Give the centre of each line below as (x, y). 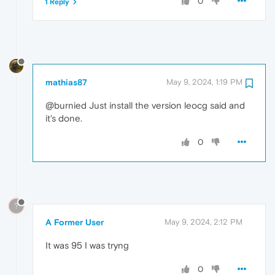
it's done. (64, 118)
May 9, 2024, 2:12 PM (203, 222)
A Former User (75, 223)
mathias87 (66, 82)
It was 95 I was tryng (87, 246)
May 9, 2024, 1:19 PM (204, 82)
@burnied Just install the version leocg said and (145, 105)
